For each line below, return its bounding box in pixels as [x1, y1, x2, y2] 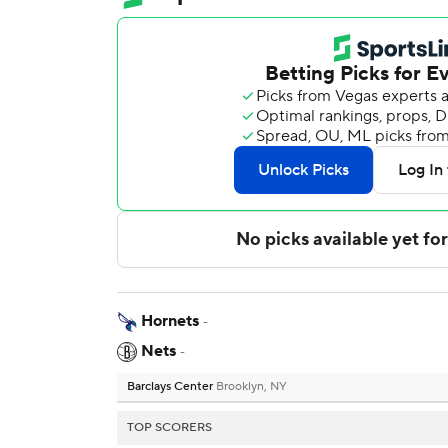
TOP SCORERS [127, 420, 212, 436]
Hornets [141, 311, 199, 332]
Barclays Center [127, 379, 216, 395]
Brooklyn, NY [216, 379, 287, 395]
